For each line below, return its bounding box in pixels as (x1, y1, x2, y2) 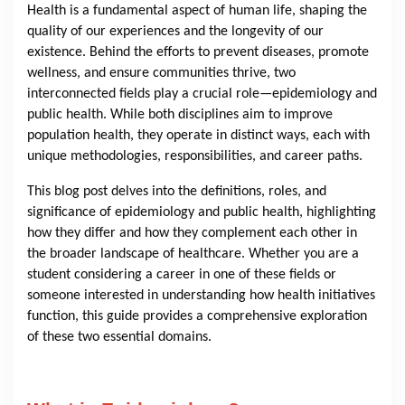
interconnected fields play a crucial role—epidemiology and (27, 87, 377, 102)
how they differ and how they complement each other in (27, 226, 357, 241)
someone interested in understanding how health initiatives (27, 288, 375, 304)
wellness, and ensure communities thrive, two (27, 66, 296, 81)
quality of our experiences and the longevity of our (27, 24, 324, 40)
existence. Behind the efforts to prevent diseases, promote (27, 45, 369, 61)
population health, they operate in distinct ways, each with (27, 128, 370, 144)
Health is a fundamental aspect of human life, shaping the (27, 4, 367, 19)
